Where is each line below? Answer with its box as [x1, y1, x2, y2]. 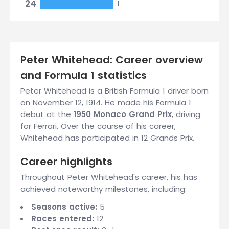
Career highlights [20, 154, 112, 169]
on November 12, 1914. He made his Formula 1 [20, 97, 191, 108]
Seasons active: [31, 201, 97, 212]
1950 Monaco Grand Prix [74, 109, 172, 120]
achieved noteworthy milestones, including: [20, 184, 187, 194]
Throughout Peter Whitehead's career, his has [20, 172, 197, 182]
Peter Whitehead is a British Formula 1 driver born [20, 85, 209, 96]
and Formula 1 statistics [20, 68, 147, 82]
